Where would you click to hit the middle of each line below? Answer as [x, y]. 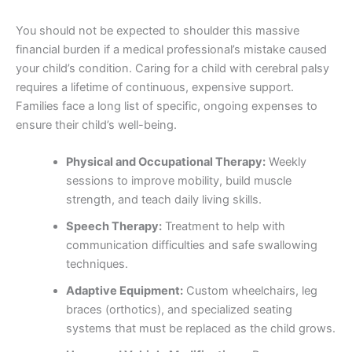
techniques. [97, 264]
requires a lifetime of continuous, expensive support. [155, 88]
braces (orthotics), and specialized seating [179, 310]
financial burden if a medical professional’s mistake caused [171, 50]
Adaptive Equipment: [124, 291]
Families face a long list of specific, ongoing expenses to [167, 106]
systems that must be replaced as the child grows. [200, 329]
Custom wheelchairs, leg [250, 291]
